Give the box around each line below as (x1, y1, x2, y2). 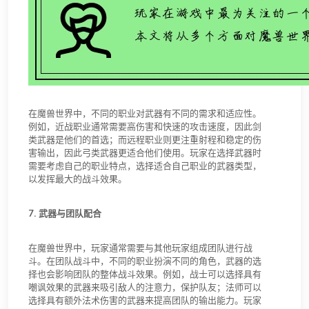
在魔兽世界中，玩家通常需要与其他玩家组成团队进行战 (28, 242, 252, 253)
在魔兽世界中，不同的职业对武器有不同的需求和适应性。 (28, 108, 261, 119)
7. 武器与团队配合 (28, 208, 101, 219)
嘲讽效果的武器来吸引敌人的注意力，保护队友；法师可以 (28, 281, 261, 292)
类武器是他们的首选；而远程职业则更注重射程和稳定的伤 (28, 134, 261, 145)
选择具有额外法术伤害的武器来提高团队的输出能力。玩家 (28, 295, 261, 306)
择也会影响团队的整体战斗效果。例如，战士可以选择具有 (28, 268, 261, 279)
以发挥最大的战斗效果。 (28, 173, 127, 184)
